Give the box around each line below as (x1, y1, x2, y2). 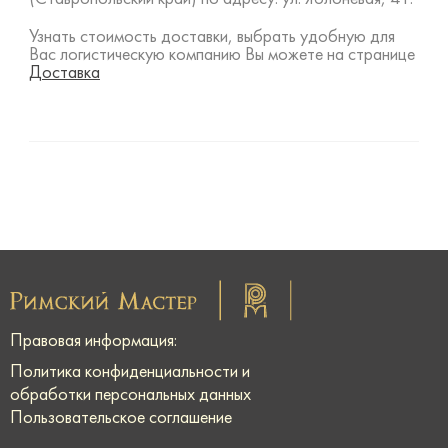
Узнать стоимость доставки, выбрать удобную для (28, 28, 395, 46)
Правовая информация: (10, 333, 177, 351)
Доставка (28, 64, 100, 82)
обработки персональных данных (10, 387, 251, 405)
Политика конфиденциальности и (10, 364, 250, 382)
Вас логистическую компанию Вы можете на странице (28, 46, 415, 64)
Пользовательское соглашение (10, 410, 232, 428)
